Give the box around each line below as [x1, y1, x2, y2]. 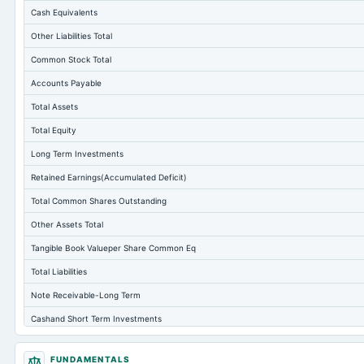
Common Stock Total [31, 54, 111, 64]
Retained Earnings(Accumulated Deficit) [31, 172, 187, 182]
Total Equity [31, 125, 76, 135]
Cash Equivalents [31, 7, 97, 17]
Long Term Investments [31, 149, 123, 158]
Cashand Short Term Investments [31, 314, 162, 323]
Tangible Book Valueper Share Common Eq [31, 243, 196, 253]
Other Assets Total [31, 219, 103, 229]
